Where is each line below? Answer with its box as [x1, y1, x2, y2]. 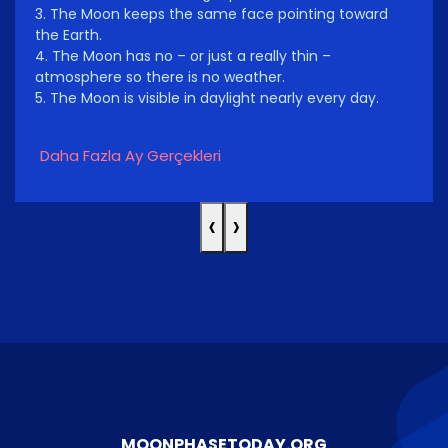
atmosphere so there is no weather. [35, 67, 285, 88]
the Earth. [35, 25, 102, 46]
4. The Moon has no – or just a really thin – [35, 46, 331, 67]
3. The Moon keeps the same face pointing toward [35, 4, 388, 25]
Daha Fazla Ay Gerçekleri [40, 145, 221, 167]
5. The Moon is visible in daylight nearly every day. [35, 88, 379, 109]
